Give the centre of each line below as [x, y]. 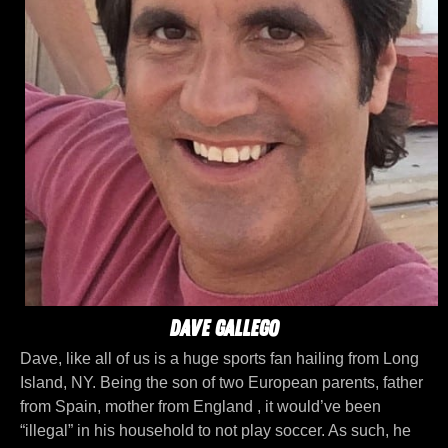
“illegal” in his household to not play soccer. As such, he [215, 431]
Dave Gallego [224, 329]
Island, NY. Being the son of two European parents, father [221, 383]
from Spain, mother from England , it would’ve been [200, 407]
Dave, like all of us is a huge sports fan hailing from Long [219, 359]
